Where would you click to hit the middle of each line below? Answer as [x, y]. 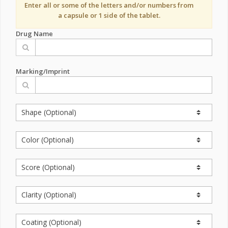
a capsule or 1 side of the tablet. [109, 15]
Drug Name [34, 33]
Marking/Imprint [43, 71]
